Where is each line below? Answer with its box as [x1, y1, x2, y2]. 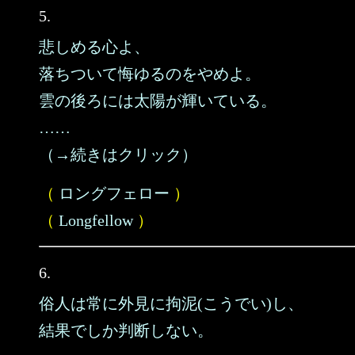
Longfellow [59, 212, 133, 229]
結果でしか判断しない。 [39, 322, 213, 339]
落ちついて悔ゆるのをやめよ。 [39, 65, 261, 82]
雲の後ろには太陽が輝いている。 [39, 92, 277, 109]
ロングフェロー [59, 185, 170, 202]
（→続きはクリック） [39, 146, 197, 163]
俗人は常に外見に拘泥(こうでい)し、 [39, 295, 303, 312]
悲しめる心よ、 [39, 38, 150, 55]
